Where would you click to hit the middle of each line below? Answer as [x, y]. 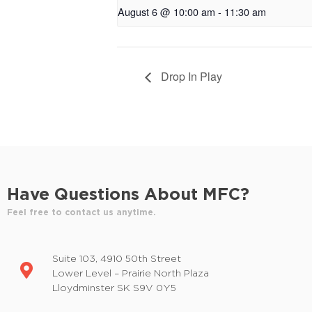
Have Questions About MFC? [128, 194]
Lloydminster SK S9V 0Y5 [114, 287]
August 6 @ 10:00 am [166, 12]
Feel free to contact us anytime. [81, 212]
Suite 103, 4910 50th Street [117, 258]
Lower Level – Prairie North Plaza [131, 272]
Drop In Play [190, 77]
